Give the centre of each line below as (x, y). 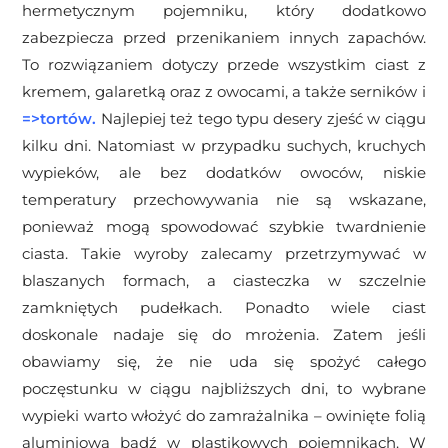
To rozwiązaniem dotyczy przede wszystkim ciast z (224, 65)
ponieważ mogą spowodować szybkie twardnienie (224, 227)
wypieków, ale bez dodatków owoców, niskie (224, 173)
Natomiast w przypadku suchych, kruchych (261, 146)
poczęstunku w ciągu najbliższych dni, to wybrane (224, 389)
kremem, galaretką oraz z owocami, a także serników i (224, 92)
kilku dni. (60, 146)
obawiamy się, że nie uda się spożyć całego (224, 362)
